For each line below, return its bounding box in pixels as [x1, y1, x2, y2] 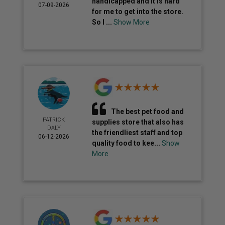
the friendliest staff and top [92, 129, 183, 137]
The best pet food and [111, 107, 184, 116]
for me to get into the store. [92, 8, 184, 16]
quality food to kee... [92, 139, 162, 147]
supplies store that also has [92, 118, 184, 126]
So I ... [92, 18, 114, 26]
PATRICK [43, 117, 65, 123]
